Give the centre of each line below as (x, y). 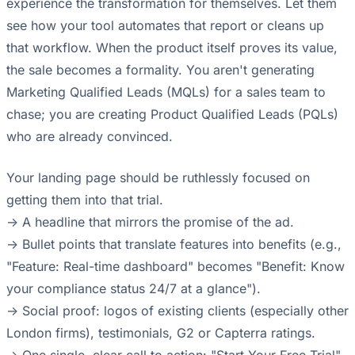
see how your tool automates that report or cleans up (165, 26)
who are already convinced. (90, 137)
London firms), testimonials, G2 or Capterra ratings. (161, 333)
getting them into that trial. (85, 200)
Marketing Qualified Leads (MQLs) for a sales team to (166, 92)
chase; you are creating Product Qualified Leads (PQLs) (172, 115)
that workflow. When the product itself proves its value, (172, 48)
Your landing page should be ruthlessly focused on (158, 178)
